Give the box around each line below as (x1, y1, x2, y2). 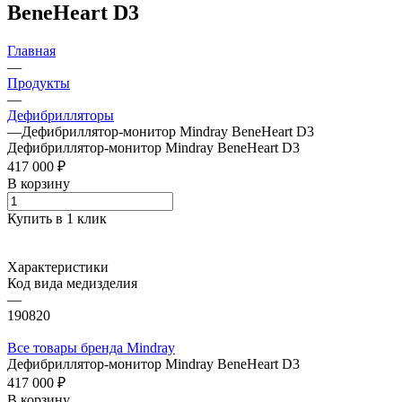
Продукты (7, 74, 70, 91)
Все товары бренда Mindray (7, 339, 175, 355)
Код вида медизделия (7, 275, 137, 291)
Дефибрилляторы (7, 107, 114, 123)
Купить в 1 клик (7, 210, 107, 226)
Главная (7, 42, 56, 58)
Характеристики (7, 258, 109, 275)
